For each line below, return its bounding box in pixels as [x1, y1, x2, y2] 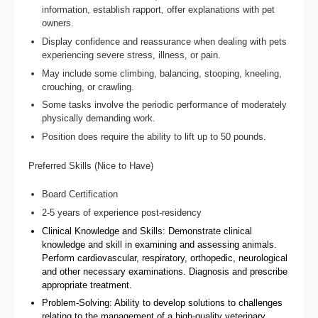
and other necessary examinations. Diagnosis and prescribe [42, 265, 288, 277]
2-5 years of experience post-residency [42, 207, 202, 218]
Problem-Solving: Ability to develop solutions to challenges [42, 297, 283, 309]
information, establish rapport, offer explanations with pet [42, 4, 275, 16]
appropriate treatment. [42, 279, 133, 290]
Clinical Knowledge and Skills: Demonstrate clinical [42, 225, 253, 236]
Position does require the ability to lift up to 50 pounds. [42, 131, 267, 142]
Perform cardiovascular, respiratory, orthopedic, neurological [42, 252, 288, 263]
